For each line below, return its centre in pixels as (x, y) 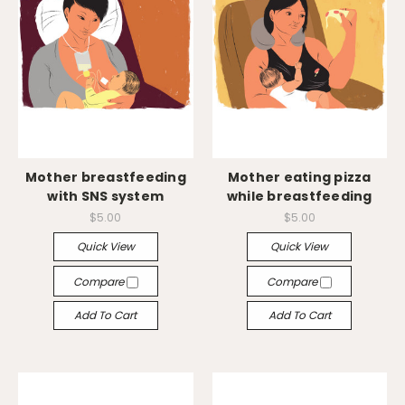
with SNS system (106, 197)
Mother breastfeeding (105, 178)
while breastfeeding (299, 197)
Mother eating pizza (299, 178)
